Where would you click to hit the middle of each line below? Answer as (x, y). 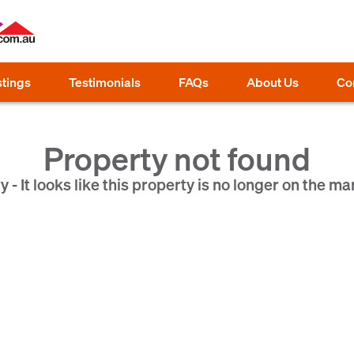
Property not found (177, 158)
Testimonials (105, 82)
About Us (273, 82)
